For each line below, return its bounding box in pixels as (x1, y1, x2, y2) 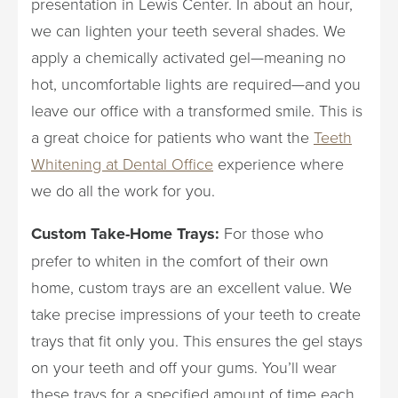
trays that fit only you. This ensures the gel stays (31, 330, 362, 351)
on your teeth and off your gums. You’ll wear (31, 356, 337, 378)
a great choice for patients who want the (31, 126, 314, 147)
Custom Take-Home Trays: (31, 222, 219, 245)
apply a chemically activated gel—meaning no (31, 46, 346, 68)
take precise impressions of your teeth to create (31, 303, 361, 324)
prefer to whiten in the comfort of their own (31, 250, 329, 271)
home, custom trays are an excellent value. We (31, 276, 352, 298)
